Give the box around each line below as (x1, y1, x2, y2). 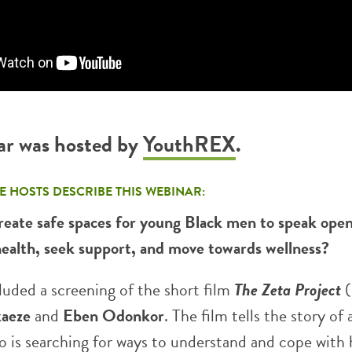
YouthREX (143, 128, 236, 160)
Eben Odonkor (63, 302, 164, 328)
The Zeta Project (234, 277, 345, 302)
